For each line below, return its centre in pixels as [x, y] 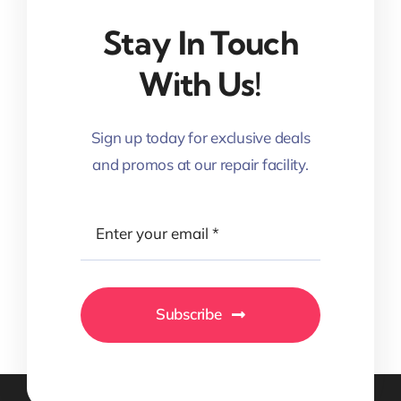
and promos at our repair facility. [200, 165]
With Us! [200, 84]
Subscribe [188, 314]
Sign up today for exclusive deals [200, 138]
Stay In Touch [200, 43]
